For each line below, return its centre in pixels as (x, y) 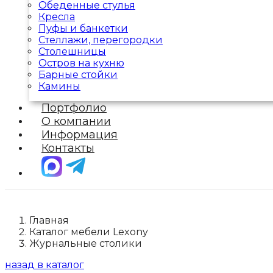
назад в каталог (44, 264)
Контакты (68, 148)
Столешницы (72, 51)
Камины (59, 86)
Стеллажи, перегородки (101, 40)
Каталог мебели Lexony (89, 232)
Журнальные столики (86, 243)
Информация (80, 134)
